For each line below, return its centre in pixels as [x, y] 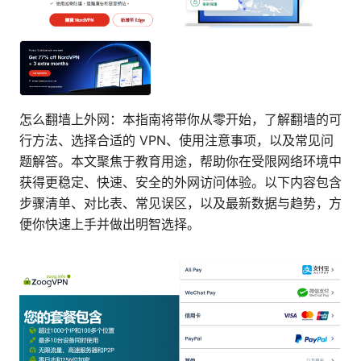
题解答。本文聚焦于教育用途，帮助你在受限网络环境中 [180, 161]
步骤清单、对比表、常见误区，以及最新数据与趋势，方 [180, 203]
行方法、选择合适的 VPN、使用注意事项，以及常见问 [176, 140]
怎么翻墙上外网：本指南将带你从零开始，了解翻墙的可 [180, 119]
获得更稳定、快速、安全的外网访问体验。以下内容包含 [180, 182]
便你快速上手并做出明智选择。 [110, 224]
